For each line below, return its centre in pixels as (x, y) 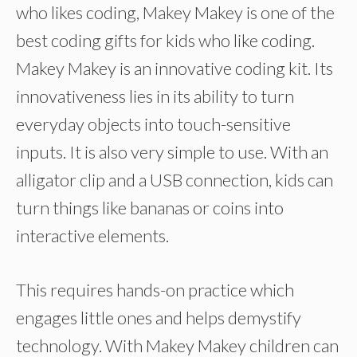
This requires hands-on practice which (155, 290)
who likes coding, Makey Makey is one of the (175, 12)
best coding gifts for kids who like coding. (165, 40)
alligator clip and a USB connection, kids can (175, 180)
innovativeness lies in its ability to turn (155, 96)
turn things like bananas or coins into (150, 208)
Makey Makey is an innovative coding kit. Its (175, 68)
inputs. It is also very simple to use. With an (172, 152)
